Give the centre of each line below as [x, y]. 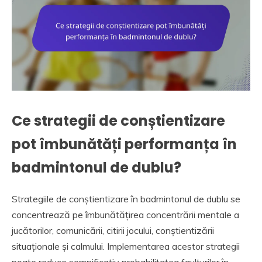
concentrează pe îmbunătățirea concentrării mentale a [125, 215]
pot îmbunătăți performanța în [124, 144]
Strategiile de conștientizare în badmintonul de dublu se [126, 199]
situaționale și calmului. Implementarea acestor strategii [126, 247]
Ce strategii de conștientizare [118, 121]
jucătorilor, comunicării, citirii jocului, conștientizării [113, 231]
